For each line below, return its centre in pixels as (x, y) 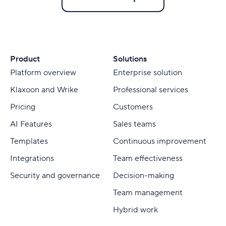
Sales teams (134, 124)
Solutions (130, 59)
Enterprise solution (148, 73)
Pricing (23, 107)
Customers (133, 107)
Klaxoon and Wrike (44, 90)
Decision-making (144, 176)
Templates (29, 142)
